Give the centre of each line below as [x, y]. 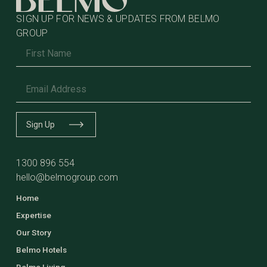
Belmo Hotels [41, 249]
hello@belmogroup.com [67, 177]
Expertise [33, 215]
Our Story [33, 232]
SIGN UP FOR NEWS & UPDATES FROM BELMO [118, 18]
